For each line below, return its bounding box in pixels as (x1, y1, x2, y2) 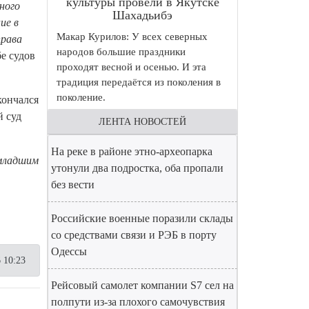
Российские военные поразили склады (51, 212, 233, 224)
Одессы (51, 246, 87, 257)
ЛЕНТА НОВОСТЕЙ (99, 117, 186, 127)
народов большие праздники (57, 46, 186, 57)
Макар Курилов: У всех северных (57, 31, 208, 42)
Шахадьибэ (112, 8, 172, 22)
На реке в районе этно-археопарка (51, 146, 212, 157)
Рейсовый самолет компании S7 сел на (51, 279, 234, 291)
